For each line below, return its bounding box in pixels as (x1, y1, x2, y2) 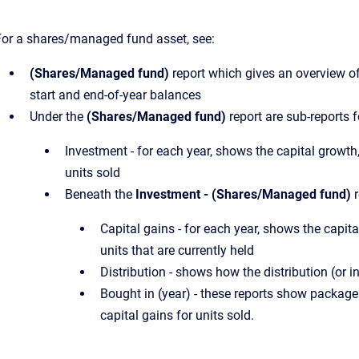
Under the (30, 109, 87, 124)
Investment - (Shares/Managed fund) (132, 187, 351, 202)
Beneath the (65, 187, 132, 202)
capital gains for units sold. (100, 308, 254, 323)
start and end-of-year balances (30, 87, 201, 103)
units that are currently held (100, 243, 254, 258)
